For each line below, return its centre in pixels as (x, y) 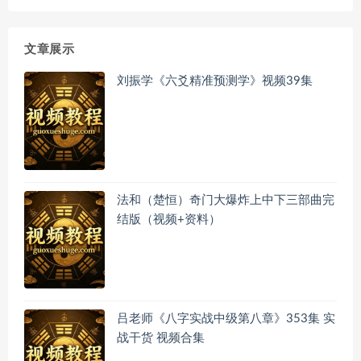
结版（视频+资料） (169, 219)
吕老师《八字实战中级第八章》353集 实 (226, 318)
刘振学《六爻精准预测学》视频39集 (215, 81)
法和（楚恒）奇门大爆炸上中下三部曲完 (226, 200)
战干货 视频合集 (161, 338)
